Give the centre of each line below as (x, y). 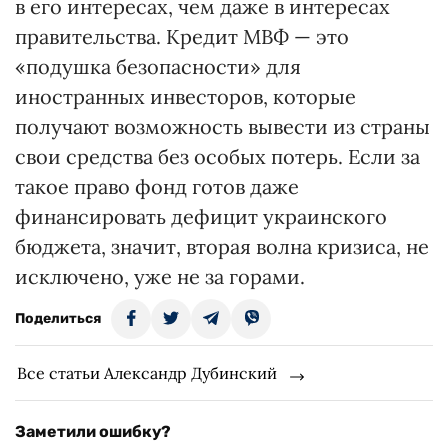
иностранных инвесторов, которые (185, 96)
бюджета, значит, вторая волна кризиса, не (222, 246)
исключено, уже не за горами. (160, 276)
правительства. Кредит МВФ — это (182, 36)
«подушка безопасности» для (158, 66)
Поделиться (58, 318)
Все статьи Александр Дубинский (147, 373)
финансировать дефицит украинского (201, 216)
